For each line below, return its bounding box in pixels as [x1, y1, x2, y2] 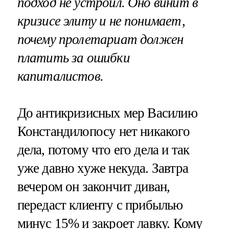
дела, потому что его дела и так [17, 142, 190, 157]
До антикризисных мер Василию [17, 105, 197, 121]
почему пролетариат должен [17, 31, 184, 47]
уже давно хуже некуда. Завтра [17, 160, 188, 176]
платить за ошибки [17, 50, 130, 65]
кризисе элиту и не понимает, [17, 13, 185, 29]
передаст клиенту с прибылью [17, 197, 183, 213]
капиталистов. [17, 68, 103, 84]
